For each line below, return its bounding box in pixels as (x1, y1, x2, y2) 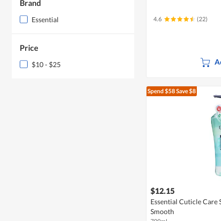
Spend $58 (147, 87, 175, 95)
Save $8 (175, 87, 196, 95)
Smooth (150, 207, 174, 216)
